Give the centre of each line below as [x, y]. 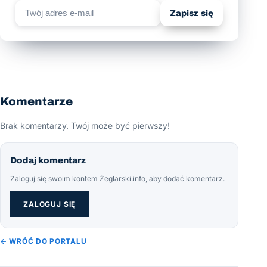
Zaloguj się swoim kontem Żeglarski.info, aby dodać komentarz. [117, 178]
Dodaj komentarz [48, 160]
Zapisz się [191, 13]
